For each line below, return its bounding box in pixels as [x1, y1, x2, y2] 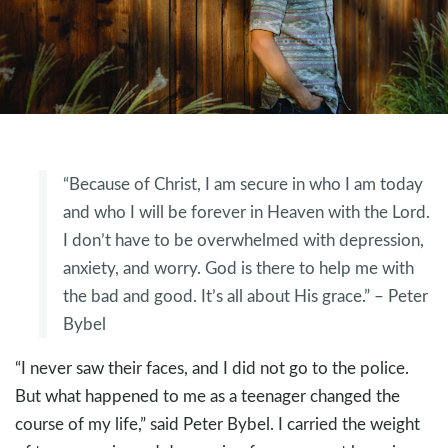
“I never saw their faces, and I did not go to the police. [15, 356, 409, 380]
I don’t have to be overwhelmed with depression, [63, 228, 424, 252]
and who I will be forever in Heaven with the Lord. [63, 200, 430, 224]
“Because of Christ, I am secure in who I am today [63, 172, 423, 196]
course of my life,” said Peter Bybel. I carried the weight [15, 412, 420, 436]
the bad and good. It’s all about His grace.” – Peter [63, 284, 428, 308]
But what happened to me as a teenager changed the [15, 384, 400, 408]
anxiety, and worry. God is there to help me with [63, 256, 414, 280]
